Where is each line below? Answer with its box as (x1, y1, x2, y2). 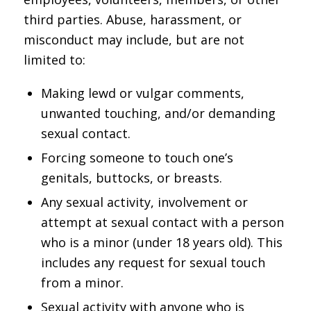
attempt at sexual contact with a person (40, 213, 284, 230)
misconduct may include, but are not (23, 31, 244, 49)
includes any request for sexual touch (40, 253, 265, 271)
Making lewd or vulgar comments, (40, 84, 244, 101)
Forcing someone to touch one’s (40, 149, 233, 166)
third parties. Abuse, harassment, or (23, 11, 242, 28)
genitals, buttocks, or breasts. (40, 169, 222, 186)
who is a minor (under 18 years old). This (40, 233, 283, 251)
